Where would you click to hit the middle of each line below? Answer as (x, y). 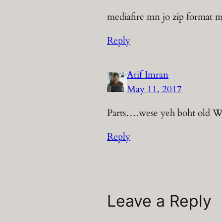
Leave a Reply (159, 201)
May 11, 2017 (154, 89)
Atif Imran (148, 75)
